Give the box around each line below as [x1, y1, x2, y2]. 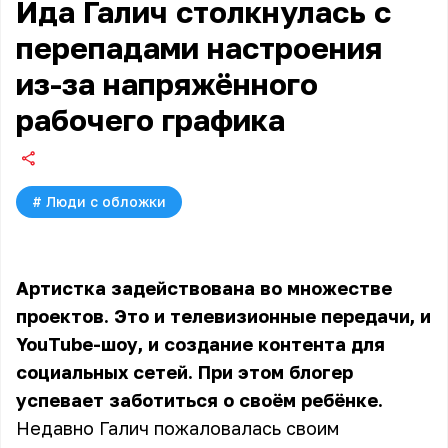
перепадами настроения [16, 30, 382, 66]
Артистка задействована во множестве [16, 277, 392, 299]
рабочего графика [16, 102, 285, 138]
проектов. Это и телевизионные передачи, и [16, 305, 431, 327]
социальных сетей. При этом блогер [16, 361, 353, 383]
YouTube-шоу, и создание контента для [16, 333, 385, 355]
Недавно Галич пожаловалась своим [16, 417, 339, 439]
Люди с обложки [46, 193, 166, 210]
